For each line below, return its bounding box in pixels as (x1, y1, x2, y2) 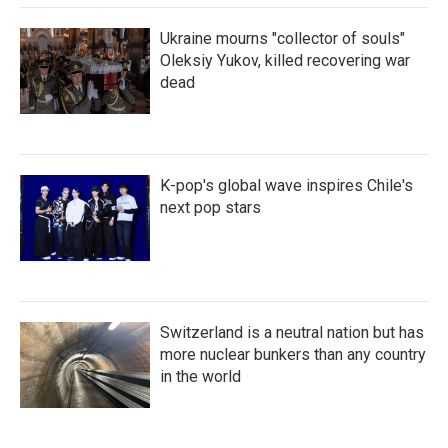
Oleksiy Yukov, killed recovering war (160, 51, 410, 70)
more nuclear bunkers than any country (160, 345, 426, 364)
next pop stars (160, 198, 261, 217)
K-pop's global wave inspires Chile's (160, 176, 413, 195)
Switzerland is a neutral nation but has (160, 323, 424, 342)
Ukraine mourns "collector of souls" (160, 29, 405, 48)
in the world (160, 367, 241, 386)
